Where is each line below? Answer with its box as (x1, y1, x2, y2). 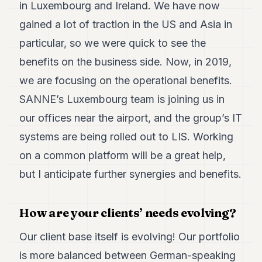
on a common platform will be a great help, (19, 149, 226, 161)
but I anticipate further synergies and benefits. (19, 168, 242, 180)
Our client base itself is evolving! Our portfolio (19, 230, 240, 243)
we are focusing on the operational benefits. (19, 74, 233, 87)
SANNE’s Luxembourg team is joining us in (19, 93, 225, 105)
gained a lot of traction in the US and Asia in (19, 18, 233, 30)
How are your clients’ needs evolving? (19, 205, 236, 220)
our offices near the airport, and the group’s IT (19, 112, 243, 124)
